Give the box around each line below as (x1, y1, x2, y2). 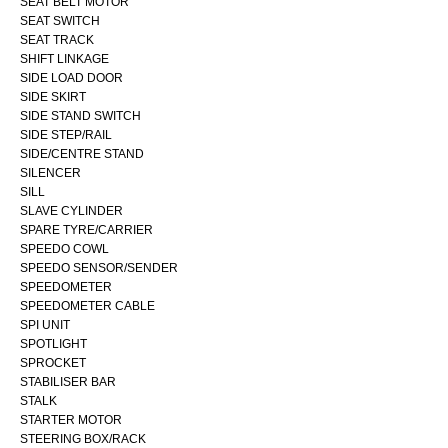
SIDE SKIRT (20, 89, 86, 104)
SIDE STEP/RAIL (20, 127, 112, 142)
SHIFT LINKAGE (20, 51, 109, 66)
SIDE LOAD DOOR (20, 70, 123, 85)
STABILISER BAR (20, 374, 116, 389)
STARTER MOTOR (20, 412, 122, 427)
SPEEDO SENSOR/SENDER (20, 260, 178, 275)
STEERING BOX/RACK (20, 431, 146, 446)
